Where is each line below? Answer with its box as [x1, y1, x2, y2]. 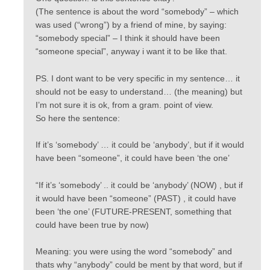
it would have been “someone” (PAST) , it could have [36, 193, 236, 203]
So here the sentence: [36, 113, 120, 123]
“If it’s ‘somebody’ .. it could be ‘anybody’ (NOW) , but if [36, 180, 243, 190]
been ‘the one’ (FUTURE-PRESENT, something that [36, 206, 231, 216]
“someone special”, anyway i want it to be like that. [36, 46, 227, 57]
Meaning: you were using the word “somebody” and [36, 246, 232, 257]
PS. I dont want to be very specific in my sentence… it [36, 73, 240, 83]
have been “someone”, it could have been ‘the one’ [36, 153, 230, 163]
